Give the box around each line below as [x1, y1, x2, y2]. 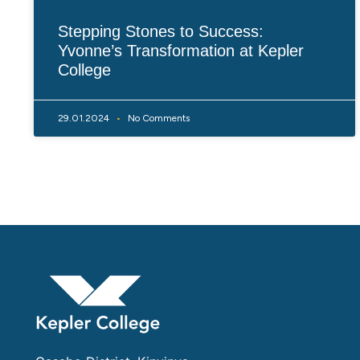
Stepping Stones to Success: [58, 22, 264, 40]
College [58, 60, 111, 79]
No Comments [125, 112, 190, 124]
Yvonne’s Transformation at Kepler [58, 41, 304, 59]
